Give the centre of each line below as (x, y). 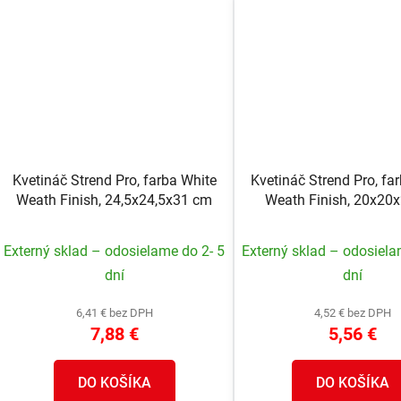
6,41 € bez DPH (114, 313)
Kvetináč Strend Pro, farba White (114, 181)
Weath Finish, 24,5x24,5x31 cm (115, 200)
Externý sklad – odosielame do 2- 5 (115, 252)
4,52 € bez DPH (352, 313)
